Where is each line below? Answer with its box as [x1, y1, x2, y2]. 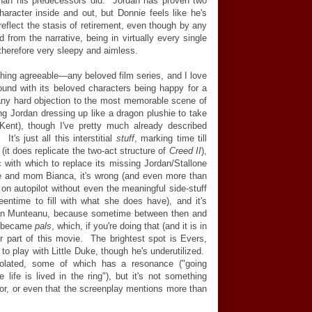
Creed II [169, 146, 202, 156]
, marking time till [134, 133, 208, 143]
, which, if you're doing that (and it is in [52, 221, 207, 231]
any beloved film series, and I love [67, 70, 208, 81]
